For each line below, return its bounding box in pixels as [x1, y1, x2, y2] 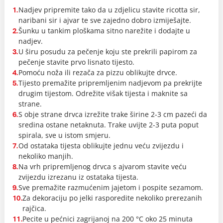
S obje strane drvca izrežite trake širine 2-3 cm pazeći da [18, 110, 207, 119]
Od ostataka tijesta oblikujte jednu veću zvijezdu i [18, 141, 184, 150]
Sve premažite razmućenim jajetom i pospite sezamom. [18, 183, 203, 192]
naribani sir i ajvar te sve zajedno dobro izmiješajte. [18, 15, 191, 25]
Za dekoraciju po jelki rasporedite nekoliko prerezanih [22, 193, 202, 203]
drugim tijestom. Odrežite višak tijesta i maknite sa [18, 89, 188, 98]
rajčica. [22, 204, 46, 213]
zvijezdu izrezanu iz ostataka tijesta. [18, 172, 138, 182]
